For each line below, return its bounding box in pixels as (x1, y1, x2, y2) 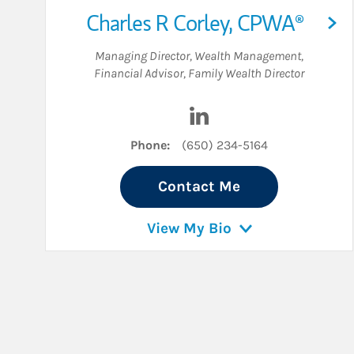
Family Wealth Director (188, 66, 304, 81)
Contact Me (158, 178, 240, 196)
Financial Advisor (94, 66, 183, 81)
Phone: (130, 137, 170, 153)
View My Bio (146, 220, 232, 238)
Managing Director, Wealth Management (95, 48, 301, 64)
